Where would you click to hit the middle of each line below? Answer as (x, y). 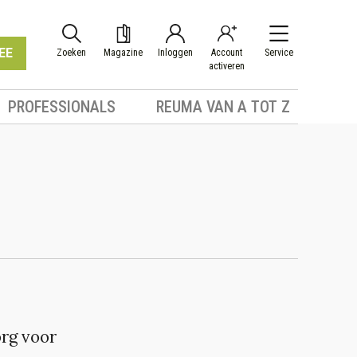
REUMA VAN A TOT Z (223, 107)
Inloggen (175, 53)
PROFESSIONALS (62, 107)
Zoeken (71, 53)
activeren (227, 66)
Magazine (123, 53)
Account (227, 53)
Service (279, 53)
